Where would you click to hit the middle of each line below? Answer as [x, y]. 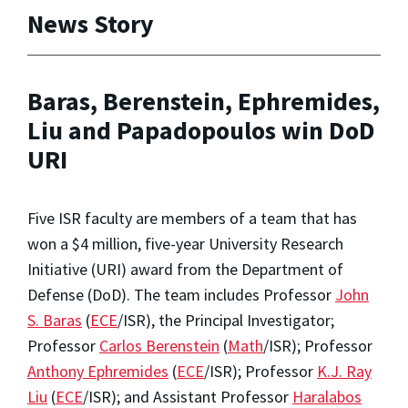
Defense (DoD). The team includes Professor [181, 294]
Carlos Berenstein [159, 345]
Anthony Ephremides [98, 371]
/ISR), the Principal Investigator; [226, 320]
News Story [91, 23]
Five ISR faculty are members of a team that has [192, 218]
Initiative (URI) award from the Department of [185, 269]
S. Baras [55, 320]
